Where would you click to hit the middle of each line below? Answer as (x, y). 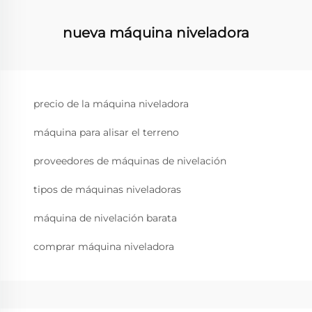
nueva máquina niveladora (156, 32)
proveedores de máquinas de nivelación (130, 161)
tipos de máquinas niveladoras (107, 189)
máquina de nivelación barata (105, 218)
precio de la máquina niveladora (111, 103)
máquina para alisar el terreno (106, 132)
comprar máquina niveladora (104, 246)
